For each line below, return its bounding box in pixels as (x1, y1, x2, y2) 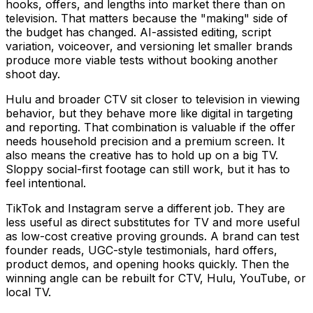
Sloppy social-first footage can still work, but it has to (6, 162, 290, 177)
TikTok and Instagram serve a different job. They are (6, 201, 285, 216)
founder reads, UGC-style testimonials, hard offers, (6, 243, 277, 258)
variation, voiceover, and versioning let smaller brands (6, 39, 293, 54)
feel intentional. (6, 176, 86, 191)
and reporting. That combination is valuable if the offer (6, 120, 296, 135)
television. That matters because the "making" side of (6, 11, 288, 26)
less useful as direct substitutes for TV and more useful (6, 215, 300, 230)
